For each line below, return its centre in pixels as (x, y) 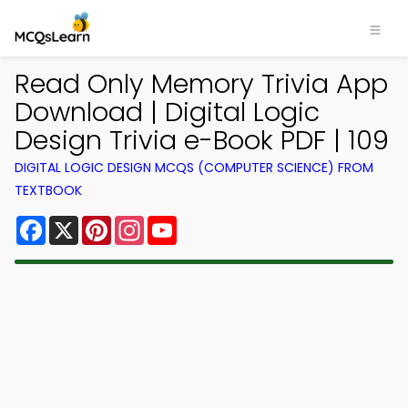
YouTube (208, 223)
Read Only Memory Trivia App (201, 84)
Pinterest (144, 223)
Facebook (82, 223)
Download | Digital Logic (167, 112)
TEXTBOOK (48, 190)
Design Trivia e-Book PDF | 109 (202, 140)
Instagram (181, 223)
